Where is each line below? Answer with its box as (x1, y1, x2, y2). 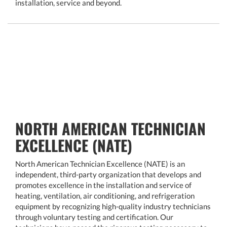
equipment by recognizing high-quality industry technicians (15, 202, 211, 211)
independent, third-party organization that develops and (15, 170, 201, 179)
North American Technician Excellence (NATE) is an (15, 159, 185, 169)
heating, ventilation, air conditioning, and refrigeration (15, 191, 195, 201)
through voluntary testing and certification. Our (15, 212, 173, 222)
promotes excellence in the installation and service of (15, 180, 192, 190)
